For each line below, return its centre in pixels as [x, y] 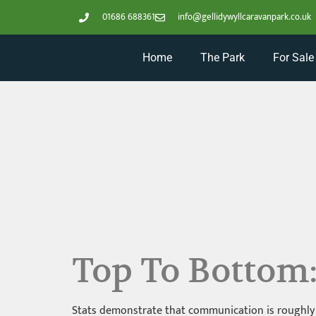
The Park [222, 57]
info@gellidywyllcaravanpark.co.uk [244, 17]
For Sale [293, 57]
